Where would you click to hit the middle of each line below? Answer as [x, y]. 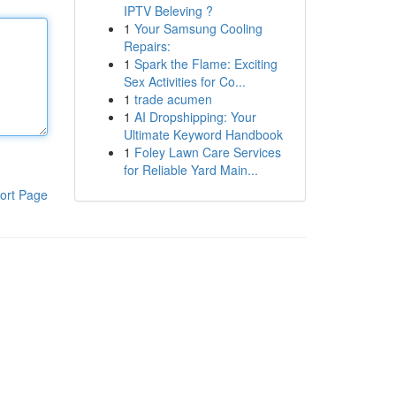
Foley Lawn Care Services [207, 152]
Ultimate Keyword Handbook [203, 134]
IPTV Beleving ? [168, 11]
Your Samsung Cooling [198, 28]
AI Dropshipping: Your [195, 117]
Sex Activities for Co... [184, 81]
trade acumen [173, 99]
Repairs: [147, 46]
